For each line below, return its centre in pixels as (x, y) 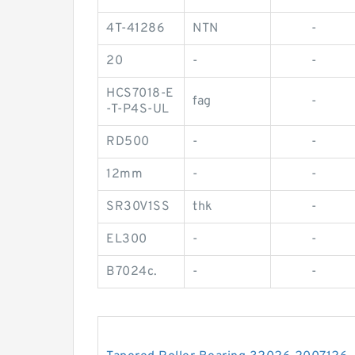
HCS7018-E (140, 94)
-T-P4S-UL (138, 110)
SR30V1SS (138, 207)
